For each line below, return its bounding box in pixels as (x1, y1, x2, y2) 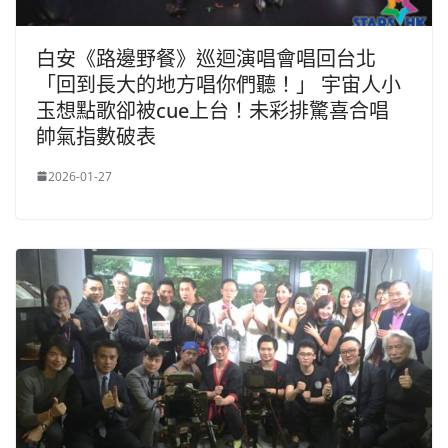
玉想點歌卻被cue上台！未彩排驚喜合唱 (36, 96, 389, 124)
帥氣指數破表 (36, 122, 156, 150)
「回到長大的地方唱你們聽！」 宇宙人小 (36, 70, 401, 98)
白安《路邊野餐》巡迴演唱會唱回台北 (36, 44, 376, 72)
